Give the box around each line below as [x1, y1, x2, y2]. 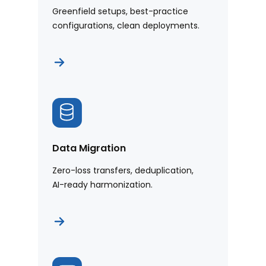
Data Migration [52, 141, 126, 156]
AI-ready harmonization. [52, 179, 153, 191]
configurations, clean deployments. [52, 20, 199, 32]
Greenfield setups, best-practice [52, 5, 188, 18]
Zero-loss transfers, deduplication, [52, 164, 194, 177]
